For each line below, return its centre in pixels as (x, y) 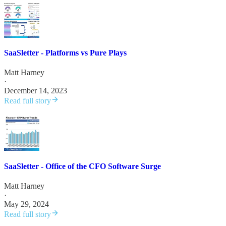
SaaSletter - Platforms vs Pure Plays (65, 53)
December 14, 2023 (36, 91)
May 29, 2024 (26, 204)
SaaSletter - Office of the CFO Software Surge (82, 166)
